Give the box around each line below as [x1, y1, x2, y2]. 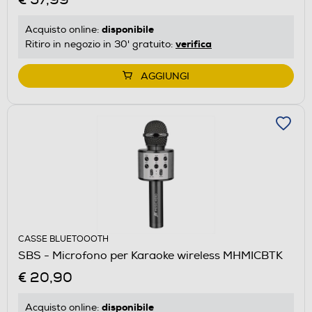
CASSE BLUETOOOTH [18, 233, 109, 244]
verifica [175, 37, 212, 50]
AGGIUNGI [141, 70, 189, 82]
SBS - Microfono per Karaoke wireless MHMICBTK [18, 248, 283, 263]
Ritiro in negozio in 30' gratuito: [25, 38, 175, 50]
